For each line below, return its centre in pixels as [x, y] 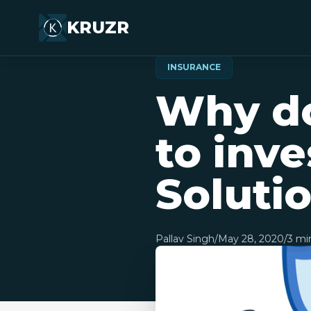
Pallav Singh [185, 239]
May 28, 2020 [251, 239]
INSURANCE [194, 67]
